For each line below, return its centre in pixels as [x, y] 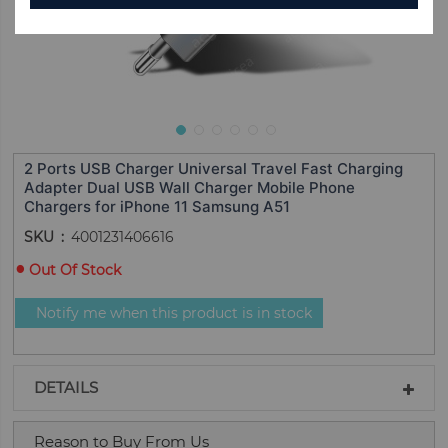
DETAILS [66, 387]
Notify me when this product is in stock [174, 313]
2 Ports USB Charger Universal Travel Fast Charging [214, 168]
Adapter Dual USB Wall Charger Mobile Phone [190, 187]
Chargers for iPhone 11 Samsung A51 [157, 206]
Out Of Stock [75, 270]
